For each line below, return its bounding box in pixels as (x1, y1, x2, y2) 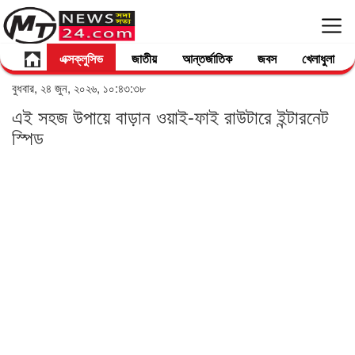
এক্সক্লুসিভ (59, 49, 103, 67)
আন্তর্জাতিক (182, 49, 232, 67)
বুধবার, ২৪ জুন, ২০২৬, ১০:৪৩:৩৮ (12, 79, 146, 96)
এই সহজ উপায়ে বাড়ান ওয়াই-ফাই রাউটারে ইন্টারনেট (12, 102, 329, 130)
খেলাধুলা (302, 49, 334, 67)
